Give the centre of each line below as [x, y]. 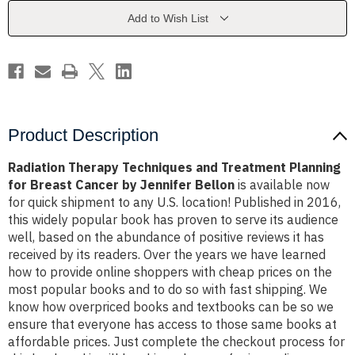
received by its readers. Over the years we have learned [167, 255]
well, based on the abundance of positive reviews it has [166, 237]
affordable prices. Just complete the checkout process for [176, 342]
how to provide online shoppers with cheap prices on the [170, 272]
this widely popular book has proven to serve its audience [173, 220]
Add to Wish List [168, 19]
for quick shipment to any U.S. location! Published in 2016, [174, 202]
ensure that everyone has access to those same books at [172, 324]
